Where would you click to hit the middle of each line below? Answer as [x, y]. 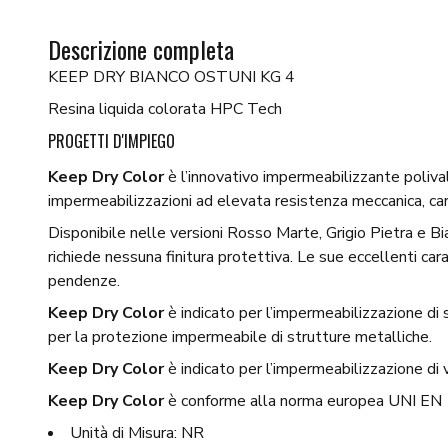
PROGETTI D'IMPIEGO [111, 141]
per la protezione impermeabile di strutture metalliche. [240, 337]
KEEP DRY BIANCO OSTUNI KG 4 [171, 77]
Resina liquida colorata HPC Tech [165, 109]
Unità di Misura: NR [137, 433]
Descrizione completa [141, 49]
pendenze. [84, 281]
